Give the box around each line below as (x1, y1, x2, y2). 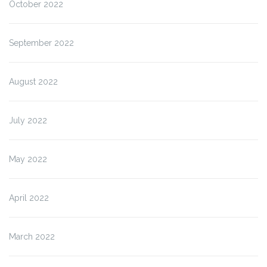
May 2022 (9, 154, 47, 164)
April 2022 (9, 193, 49, 203)
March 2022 (9, 231, 55, 241)
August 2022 (9, 76, 58, 86)
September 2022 (9, 38, 74, 48)
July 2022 (9, 115, 47, 125)
